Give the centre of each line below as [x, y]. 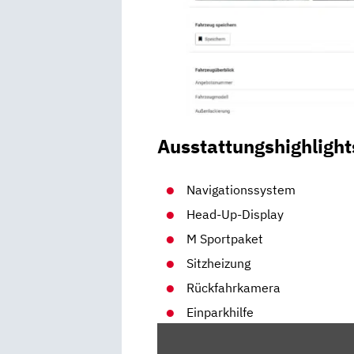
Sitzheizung [219, 263]
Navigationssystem [241, 189]
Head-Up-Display [235, 214]
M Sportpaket [225, 238]
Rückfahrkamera [234, 287]
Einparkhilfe [220, 312]
